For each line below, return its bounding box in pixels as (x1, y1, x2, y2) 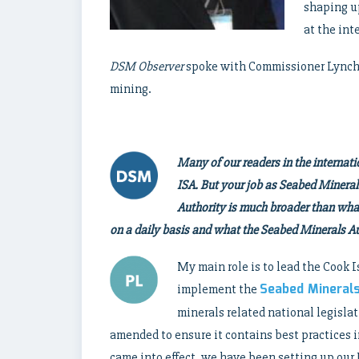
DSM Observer (110, 58, 184, 75)
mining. (110, 80, 151, 97)
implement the (177, 280, 260, 297)
